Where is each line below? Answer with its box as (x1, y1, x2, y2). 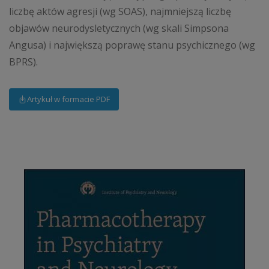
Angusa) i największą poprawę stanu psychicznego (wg (9, 38, 255, 52)
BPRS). (9, 55, 38, 68)
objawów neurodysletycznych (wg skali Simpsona (9, 21, 229, 35)
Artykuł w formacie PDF (27, 94, 110, 105)
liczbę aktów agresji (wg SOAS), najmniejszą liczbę (9, 4, 231, 18)
